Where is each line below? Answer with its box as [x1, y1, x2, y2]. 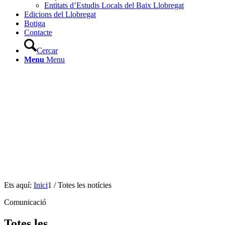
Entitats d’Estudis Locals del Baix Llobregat [44, 1, 184, 10]
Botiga [24, 19, 45, 28]
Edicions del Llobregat [24, 10, 96, 19]
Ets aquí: [4, 181, 32, 189]
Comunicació [4, 198, 46, 206]
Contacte [24, 28, 52, 37]
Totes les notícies [58, 181, 111, 189]
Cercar [37, 46, 58, 55]
